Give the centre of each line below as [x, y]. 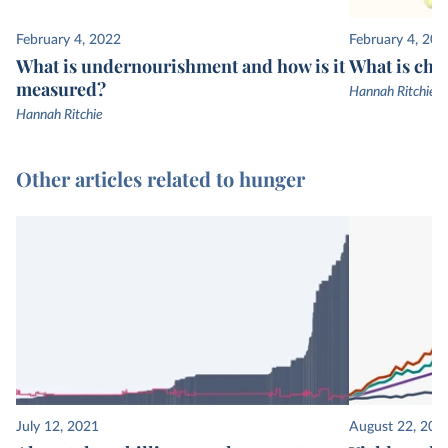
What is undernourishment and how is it [180, 65]
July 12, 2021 [57, 427]
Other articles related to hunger [160, 178]
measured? [61, 88]
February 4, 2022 [68, 39]
